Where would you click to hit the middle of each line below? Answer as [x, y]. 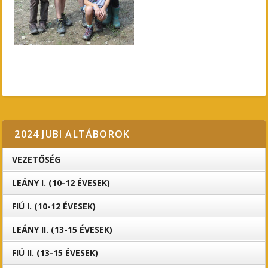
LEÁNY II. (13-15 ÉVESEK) [63, 229]
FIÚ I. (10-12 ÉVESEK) [54, 206]
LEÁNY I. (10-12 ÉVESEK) [61, 183]
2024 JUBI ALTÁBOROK [72, 134]
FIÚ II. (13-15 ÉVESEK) [55, 253]
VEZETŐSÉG [36, 159]
